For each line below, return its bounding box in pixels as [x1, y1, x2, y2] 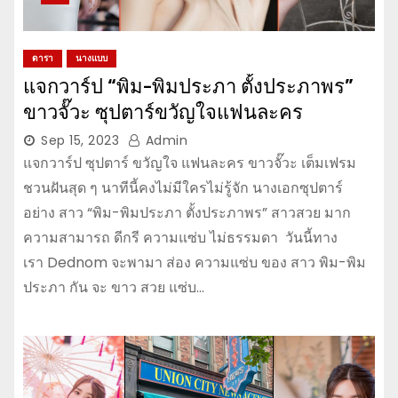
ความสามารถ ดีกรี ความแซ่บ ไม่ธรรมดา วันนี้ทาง [23, 227, 338, 248]
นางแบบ [76, 51, 107, 65]
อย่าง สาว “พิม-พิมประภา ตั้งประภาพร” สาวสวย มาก [23, 202, 351, 223]
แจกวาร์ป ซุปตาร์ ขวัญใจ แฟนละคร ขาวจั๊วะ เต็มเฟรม [23, 152, 356, 173]
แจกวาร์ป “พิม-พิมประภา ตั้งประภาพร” [23, 74, 354, 99]
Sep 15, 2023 [41, 131, 119, 149]
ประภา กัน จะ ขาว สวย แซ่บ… [23, 276, 204, 298]
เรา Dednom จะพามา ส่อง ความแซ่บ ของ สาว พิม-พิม [23, 251, 366, 273]
